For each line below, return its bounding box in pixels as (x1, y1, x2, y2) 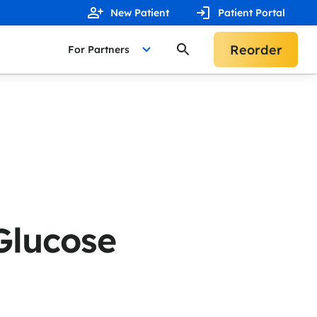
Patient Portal (218, 6, 285, 19)
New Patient (110, 6, 169, 19)
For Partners (68, 43, 129, 56)
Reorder (229, 41, 282, 58)
